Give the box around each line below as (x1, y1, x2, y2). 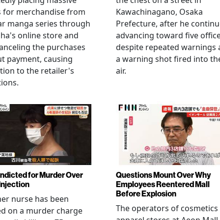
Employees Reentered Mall (116, 179, 210, 189)
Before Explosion (116, 189, 176, 198)
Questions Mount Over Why (116, 170, 211, 180)
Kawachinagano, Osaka (116, 6, 203, 18)
